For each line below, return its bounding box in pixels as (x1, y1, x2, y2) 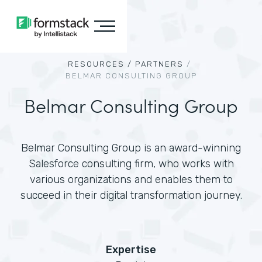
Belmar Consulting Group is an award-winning (21, 142, 241, 154)
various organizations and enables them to (29, 173, 233, 186)
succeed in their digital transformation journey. (20, 189, 242, 202)
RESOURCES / (68, 60, 132, 68)
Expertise (106, 243, 156, 256)
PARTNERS (135, 60, 184, 68)
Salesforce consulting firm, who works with (28, 157, 234, 170)
